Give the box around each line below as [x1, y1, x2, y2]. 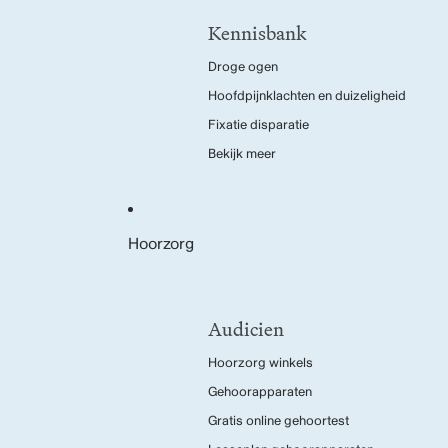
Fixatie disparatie [208, 117, 309, 133]
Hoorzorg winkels [208, 355, 313, 371]
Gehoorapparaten [208, 384, 312, 400]
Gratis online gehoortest [208, 413, 349, 429]
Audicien [208, 314, 284, 344]
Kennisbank [208, 18, 306, 48]
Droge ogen [208, 59, 278, 75]
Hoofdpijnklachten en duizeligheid [208, 88, 406, 104]
